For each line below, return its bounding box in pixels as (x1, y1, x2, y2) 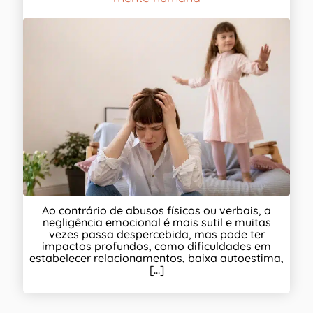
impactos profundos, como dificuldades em (42, 239, 271, 254)
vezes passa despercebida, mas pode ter (48, 227, 265, 242)
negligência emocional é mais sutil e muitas (42, 215, 271, 230)
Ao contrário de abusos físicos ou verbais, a (42, 203, 271, 218)
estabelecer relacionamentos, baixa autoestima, (29, 251, 284, 265)
